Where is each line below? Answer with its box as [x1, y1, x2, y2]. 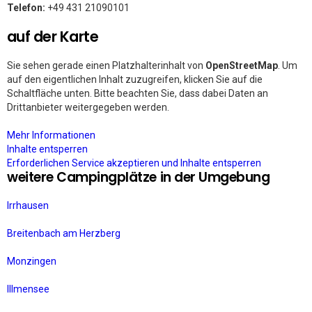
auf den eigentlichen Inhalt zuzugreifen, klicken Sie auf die [7, 74, 263, 85]
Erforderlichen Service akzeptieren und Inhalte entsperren [7, 157, 261, 169]
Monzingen [7, 256, 56, 267]
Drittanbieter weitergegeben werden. [7, 102, 169, 113]
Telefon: [7, 2, 45, 13]
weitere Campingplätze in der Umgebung [7, 168, 270, 187]
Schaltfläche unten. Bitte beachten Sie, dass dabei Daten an [7, 88, 268, 99]
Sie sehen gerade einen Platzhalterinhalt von [7, 60, 205, 71]
